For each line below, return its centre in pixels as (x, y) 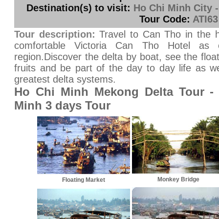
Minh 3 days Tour (62, 105)
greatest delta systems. (65, 79)
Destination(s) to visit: (78, 8)
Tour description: (55, 34)
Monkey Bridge (178, 179)
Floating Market (84, 180)
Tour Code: (164, 19)
